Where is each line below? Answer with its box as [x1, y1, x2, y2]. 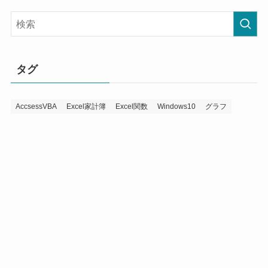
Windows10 [157, 102, 196, 111]
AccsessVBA [15, 102, 57, 111]
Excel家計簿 [66, 102, 106, 111]
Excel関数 [115, 102, 148, 111]
